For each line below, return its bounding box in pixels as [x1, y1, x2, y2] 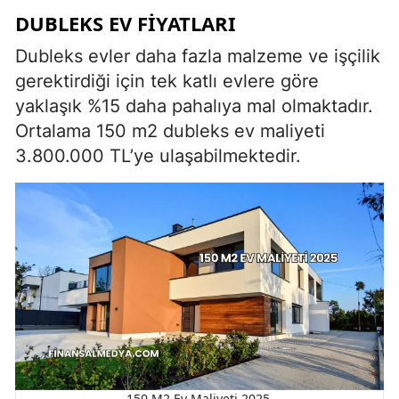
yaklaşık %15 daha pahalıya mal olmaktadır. [15, 94, 373, 117]
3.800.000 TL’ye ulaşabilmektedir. [15, 144, 301, 167]
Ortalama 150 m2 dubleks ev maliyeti [15, 119, 325, 142]
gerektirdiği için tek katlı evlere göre [15, 69, 319, 92]
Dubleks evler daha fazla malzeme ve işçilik [15, 45, 380, 67]
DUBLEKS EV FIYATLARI [15, 9, 236, 37]
